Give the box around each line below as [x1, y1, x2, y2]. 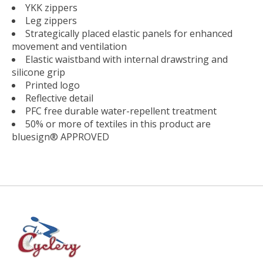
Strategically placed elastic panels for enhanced [25, 26, 232, 40]
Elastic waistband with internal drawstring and [25, 52, 228, 66]
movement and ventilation [12, 39, 127, 53]
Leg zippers [25, 14, 77, 27]
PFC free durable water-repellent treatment [25, 104, 217, 117]
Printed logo [25, 78, 80, 92]
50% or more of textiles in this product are [25, 117, 211, 130]
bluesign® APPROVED [12, 130, 109, 143]
